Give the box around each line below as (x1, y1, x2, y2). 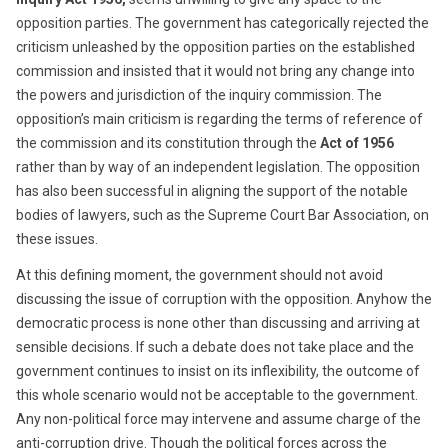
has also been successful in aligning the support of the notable (16, 182, 408, 199)
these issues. (16, 230, 98, 247)
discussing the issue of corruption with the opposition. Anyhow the (16, 290, 432, 307)
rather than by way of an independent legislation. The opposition (16, 158, 420, 175)
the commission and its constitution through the (16, 134, 320, 151)
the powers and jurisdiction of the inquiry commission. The (16, 86, 382, 103)
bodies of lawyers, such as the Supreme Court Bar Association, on (16, 206, 429, 223)
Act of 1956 (320, 134, 394, 151)
